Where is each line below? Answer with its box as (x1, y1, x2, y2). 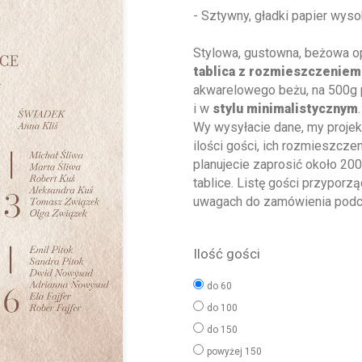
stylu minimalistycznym (212, 101, 358, 116)
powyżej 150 (206, 346, 262, 357)
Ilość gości (192, 246, 260, 262)
